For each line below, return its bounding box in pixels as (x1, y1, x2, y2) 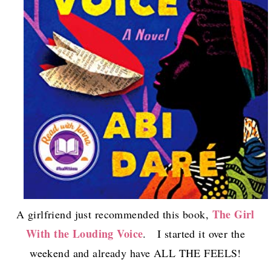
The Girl (212, 206, 255, 222)
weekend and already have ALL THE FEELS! (30, 245, 241, 260)
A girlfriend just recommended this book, (16, 206, 212, 221)
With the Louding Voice (26, 225, 143, 241)
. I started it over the (143, 226, 245, 241)
